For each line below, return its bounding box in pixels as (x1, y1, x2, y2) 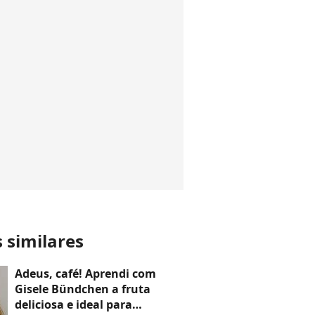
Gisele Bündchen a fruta (15, 281, 150, 297)
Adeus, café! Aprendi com (15, 266, 156, 281)
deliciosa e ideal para (15, 297, 132, 312)
